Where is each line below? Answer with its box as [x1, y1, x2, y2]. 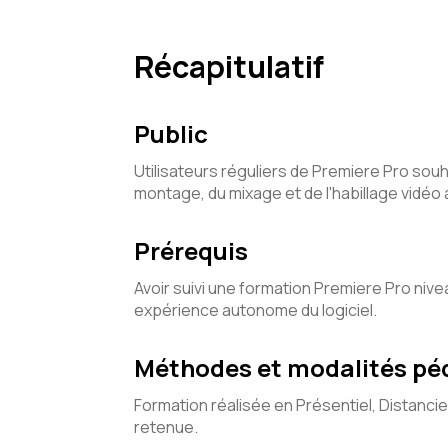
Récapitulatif [134, 45, 324, 87]
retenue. [134, 416, 198, 438]
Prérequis [134, 234, 248, 267]
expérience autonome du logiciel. [134, 299, 377, 321]
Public [134, 117, 208, 150]
